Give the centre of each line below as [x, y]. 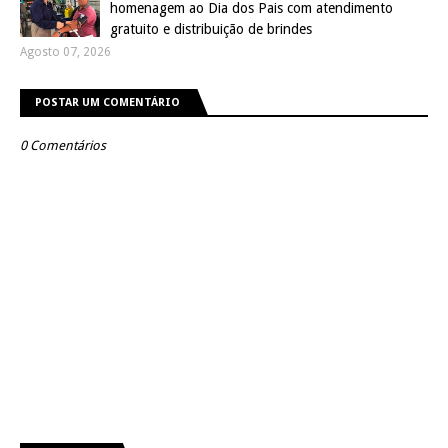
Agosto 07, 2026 [65, 52]
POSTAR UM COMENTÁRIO [107, 103]
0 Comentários [63, 146]
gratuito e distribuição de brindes [211, 29]
